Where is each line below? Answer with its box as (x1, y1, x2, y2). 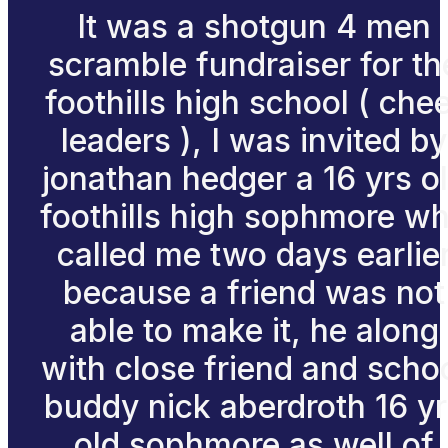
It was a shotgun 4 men (77, 6, 431, 46)
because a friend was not (63, 272, 445, 312)
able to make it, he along (69, 310, 439, 350)
